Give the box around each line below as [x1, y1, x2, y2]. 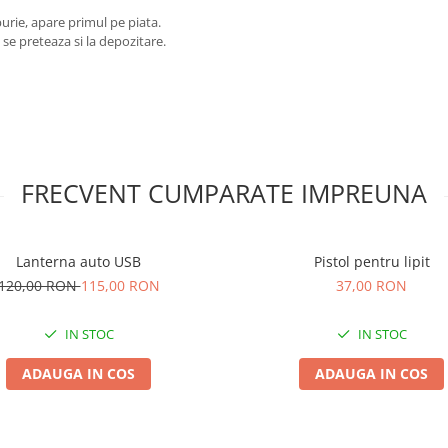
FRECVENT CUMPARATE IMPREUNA [21, 175, 427, 210]
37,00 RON [336, 275, 407, 295]
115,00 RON [80, 275, 160, 295]
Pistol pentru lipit [313, 251, 430, 271]
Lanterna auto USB [16, 251, 141, 271]
